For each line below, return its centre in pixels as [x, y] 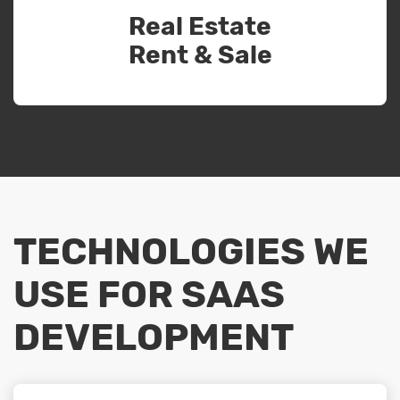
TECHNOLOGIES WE [191, 251]
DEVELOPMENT [154, 337]
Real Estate [200, 26]
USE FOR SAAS [149, 294]
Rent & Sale [200, 54]
